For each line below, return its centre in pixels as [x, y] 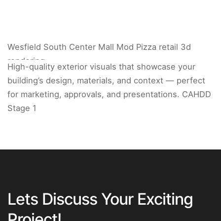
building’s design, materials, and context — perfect [106, 80]
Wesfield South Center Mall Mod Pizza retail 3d [99, 47]
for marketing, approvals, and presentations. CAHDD [109, 94]
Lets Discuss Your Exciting [100, 199]
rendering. [27, 61]
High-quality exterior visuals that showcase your [101, 67]
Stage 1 [22, 108]
